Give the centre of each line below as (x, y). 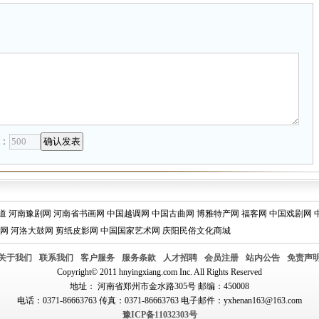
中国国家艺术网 (130, 231)
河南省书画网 (79, 214)
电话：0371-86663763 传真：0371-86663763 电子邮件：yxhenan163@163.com (159, 300)
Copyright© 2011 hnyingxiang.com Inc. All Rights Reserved (159, 272)
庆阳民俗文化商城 (197, 231)
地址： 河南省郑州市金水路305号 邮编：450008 (159, 286)
